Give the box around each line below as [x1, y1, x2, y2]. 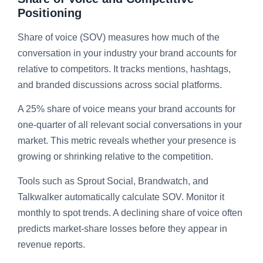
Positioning [18, 6, 82, 19]
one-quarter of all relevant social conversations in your [18, 120, 242, 130]
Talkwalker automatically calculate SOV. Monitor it [18, 191, 224, 202]
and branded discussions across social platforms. [18, 79, 222, 90]
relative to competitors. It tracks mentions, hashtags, [18, 63, 231, 74]
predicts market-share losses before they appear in [18, 223, 227, 234]
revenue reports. [18, 239, 85, 249]
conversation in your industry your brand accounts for [18, 48, 237, 58]
